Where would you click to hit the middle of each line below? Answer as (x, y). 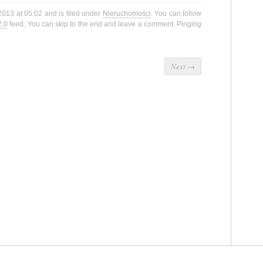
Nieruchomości (127, 14)
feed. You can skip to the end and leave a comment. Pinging (104, 24)
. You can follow (176, 14)
